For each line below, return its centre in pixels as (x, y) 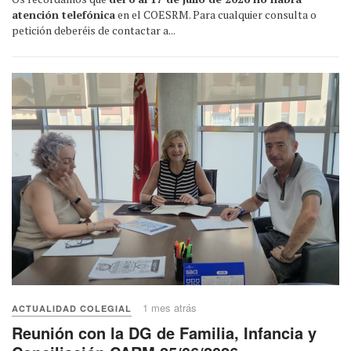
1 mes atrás (170, 307)
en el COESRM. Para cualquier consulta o (216, 14)
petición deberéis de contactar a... (94, 30)
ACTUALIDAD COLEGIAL (72, 308)
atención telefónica (63, 14)
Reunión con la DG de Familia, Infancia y (164, 332)
